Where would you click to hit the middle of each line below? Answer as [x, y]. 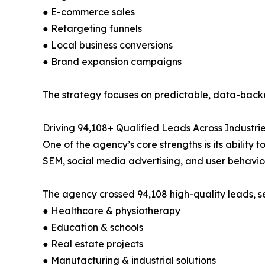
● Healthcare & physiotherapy [112, 211]
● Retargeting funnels [92, 28]
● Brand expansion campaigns [112, 62]
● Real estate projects [93, 244]
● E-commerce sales [89, 12]
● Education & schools [93, 227]
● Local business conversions [108, 45]
